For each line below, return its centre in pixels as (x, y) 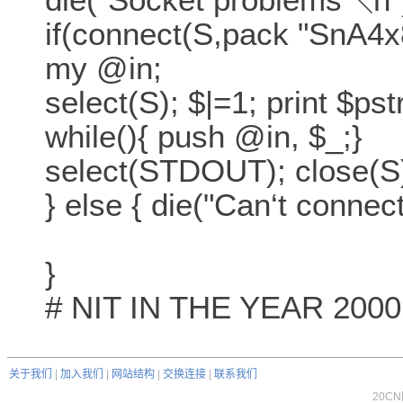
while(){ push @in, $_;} (204, 137)
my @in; (103, 68)
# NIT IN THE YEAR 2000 (223, 308)
